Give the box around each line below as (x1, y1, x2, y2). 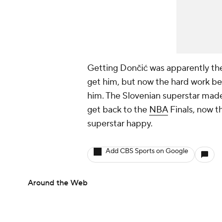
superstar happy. (87, 118, 153, 130)
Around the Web (28, 178, 88, 188)
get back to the (87, 104, 149, 116)
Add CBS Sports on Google (106, 147, 188, 156)
